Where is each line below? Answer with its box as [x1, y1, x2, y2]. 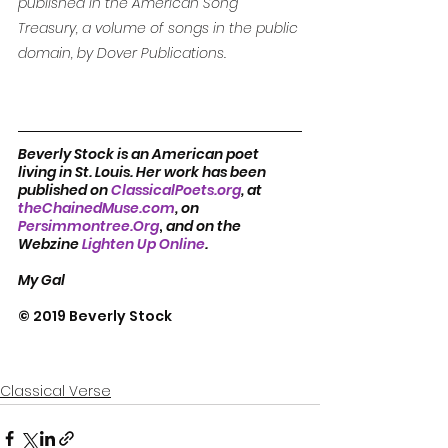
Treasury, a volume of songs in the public [18, 18, 302, 38]
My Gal [18, 270, 65, 290]
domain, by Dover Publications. [18, 43, 230, 63]
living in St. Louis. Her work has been [18, 162, 269, 182]
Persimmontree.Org [18, 216, 159, 236]
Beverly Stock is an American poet [18, 144, 262, 164]
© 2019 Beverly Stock [18, 306, 172, 326]
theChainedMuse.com [18, 198, 175, 218]
